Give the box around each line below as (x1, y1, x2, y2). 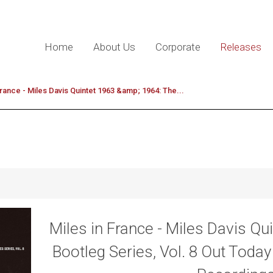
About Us (93, 41, 135, 53)
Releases (220, 41, 261, 53)
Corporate (155, 41, 200, 53)
